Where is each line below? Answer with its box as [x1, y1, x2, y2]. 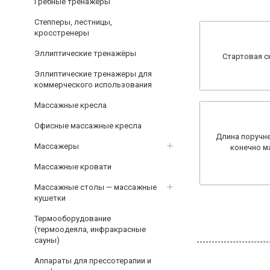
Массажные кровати [34, 162, 111, 171]
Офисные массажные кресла [34, 121, 142, 130]
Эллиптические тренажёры [34, 48, 136, 58]
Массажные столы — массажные [34, 182, 157, 192]
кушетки [34, 193, 66, 202]
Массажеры [34, 141, 79, 151]
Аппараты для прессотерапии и [34, 256, 151, 265]
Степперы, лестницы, [34, 17, 112, 27]
